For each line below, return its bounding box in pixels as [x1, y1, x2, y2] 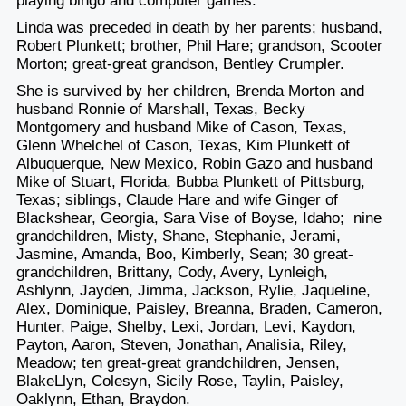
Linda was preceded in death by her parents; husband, [15, 19, 382, 37]
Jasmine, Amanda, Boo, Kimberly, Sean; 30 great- [15, 246, 353, 264]
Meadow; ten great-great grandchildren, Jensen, [15, 354, 340, 372]
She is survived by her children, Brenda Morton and [15, 82, 364, 101]
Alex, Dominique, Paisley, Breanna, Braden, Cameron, [15, 300, 382, 318]
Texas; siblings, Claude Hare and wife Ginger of [15, 191, 338, 209]
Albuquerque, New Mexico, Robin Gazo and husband [15, 155, 372, 173]
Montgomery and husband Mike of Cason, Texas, [15, 119, 347, 137]
